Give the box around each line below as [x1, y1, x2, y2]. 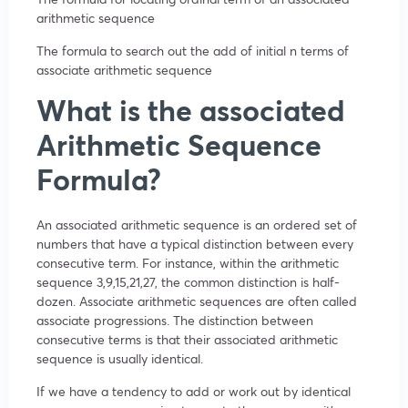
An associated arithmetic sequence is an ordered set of [36, 215, 357, 233]
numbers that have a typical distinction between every [36, 234, 353, 252]
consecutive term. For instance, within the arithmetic [36, 253, 339, 271]
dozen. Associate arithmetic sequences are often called [36, 291, 357, 310]
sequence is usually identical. [36, 349, 203, 367]
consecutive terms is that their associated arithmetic [36, 330, 338, 348]
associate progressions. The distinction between [36, 311, 313, 329]
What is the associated [36, 89, 345, 129]
